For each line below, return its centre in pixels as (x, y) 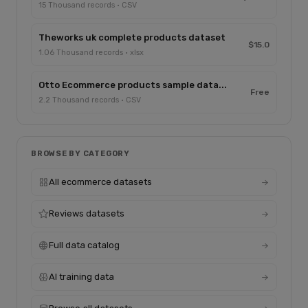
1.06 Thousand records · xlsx (91, 53)
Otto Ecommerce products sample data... (133, 85)
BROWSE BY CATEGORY (80, 154)
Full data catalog (84, 245)
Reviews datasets (87, 213)
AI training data (81, 277)
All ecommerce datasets (100, 182)
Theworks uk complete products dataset (132, 37)
